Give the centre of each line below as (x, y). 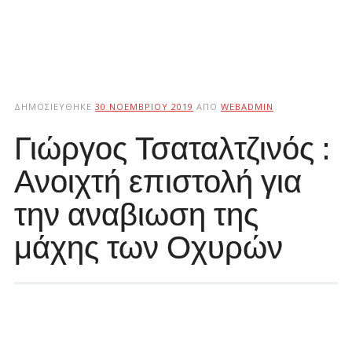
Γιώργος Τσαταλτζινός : (172, 148)
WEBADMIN (247, 106)
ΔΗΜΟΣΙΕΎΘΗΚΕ (54, 106)
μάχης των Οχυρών (148, 247)
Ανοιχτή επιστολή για (158, 181)
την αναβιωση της (136, 214)
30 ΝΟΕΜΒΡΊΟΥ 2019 (144, 106)
